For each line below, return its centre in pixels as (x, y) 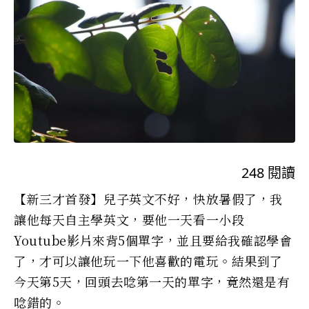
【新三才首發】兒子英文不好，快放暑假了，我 (148, 198)
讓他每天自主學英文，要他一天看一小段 (129, 219)
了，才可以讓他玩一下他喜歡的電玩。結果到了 (148, 260)
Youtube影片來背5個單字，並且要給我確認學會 (153, 240)
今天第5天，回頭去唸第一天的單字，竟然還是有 (152, 281)
